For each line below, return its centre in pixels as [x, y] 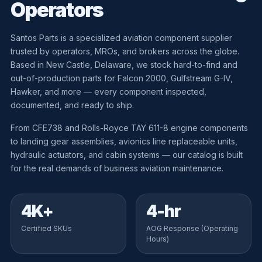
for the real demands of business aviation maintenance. [117, 168]
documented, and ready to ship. [72, 105]
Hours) [158, 239]
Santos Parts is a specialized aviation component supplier [121, 37]
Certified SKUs [46, 228]
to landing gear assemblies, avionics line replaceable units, [124, 141]
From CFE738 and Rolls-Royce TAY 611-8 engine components [129, 127]
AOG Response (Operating [192, 228]
